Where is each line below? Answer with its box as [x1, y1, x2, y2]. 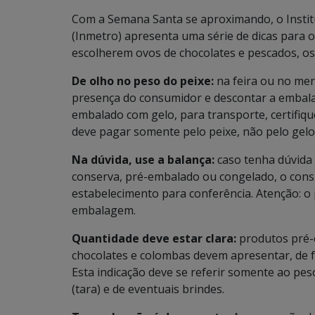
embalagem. [72, 202, 136, 218]
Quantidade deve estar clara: [72, 231, 236, 246]
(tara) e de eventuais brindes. [72, 281, 224, 297]
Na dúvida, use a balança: [72, 152, 217, 167]
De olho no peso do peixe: [72, 73, 214, 89]
